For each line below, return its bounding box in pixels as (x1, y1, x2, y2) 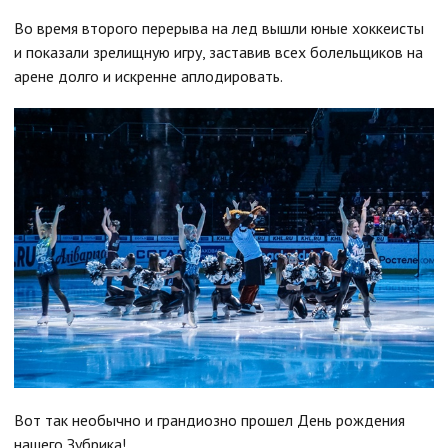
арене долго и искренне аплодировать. (14, 65, 283, 86)
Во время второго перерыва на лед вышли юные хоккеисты (14, 17, 424, 38)
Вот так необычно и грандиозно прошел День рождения (14, 409, 405, 430)
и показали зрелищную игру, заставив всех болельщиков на (14, 41, 423, 62)
